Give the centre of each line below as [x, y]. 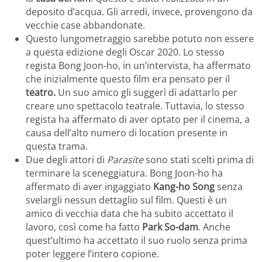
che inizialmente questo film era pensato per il [128, 79]
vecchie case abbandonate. [85, 25]
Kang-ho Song [184, 187]
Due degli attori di [66, 160]
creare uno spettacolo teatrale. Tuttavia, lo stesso [135, 106]
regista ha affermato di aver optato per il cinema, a [138, 120]
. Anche [214, 227]
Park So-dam [170, 227]
